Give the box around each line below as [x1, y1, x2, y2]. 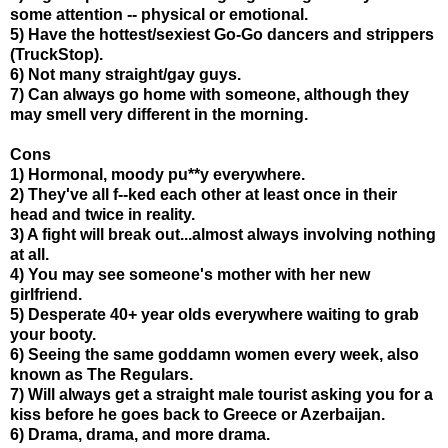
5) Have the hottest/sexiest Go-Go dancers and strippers [10, 25, 434, 43]
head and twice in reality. [10, 205, 195, 223]
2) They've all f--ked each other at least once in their [10, 185, 397, 203]
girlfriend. [10, 285, 82, 303]
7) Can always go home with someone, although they [10, 85, 409, 103]
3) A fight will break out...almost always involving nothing [10, 225, 436, 243]
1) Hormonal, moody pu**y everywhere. [10, 165, 305, 183]
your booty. [10, 325, 96, 343]
